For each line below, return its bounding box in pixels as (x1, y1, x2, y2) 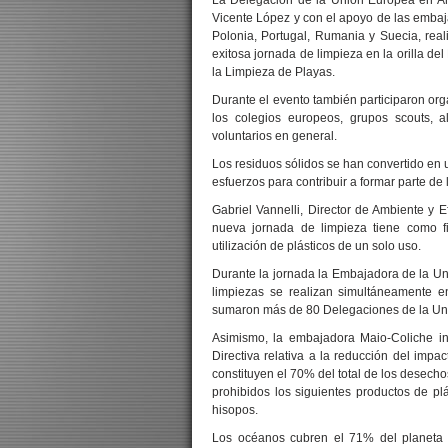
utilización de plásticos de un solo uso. (212, 239, 421, 253)
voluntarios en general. (212, 129, 337, 143)
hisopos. (212, 403, 258, 417)
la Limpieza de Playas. (212, 65, 335, 79)
